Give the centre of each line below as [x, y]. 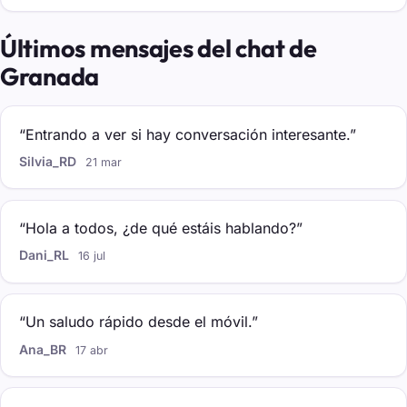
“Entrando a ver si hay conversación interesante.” [188, 134]
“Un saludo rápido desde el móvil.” [139, 322]
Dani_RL [44, 255]
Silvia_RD [48, 162]
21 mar [104, 163]
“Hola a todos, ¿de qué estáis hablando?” [161, 228]
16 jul [92, 256]
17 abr [92, 350]
